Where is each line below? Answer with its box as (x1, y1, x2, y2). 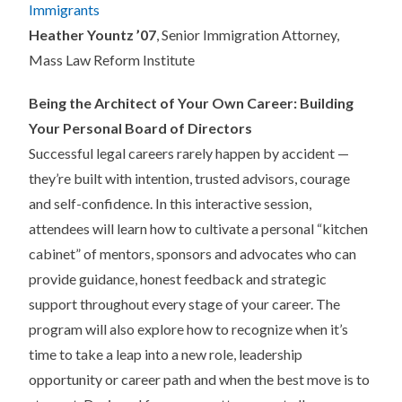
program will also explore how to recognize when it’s (29, 320, 348, 338)
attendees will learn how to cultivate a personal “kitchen (29, 220, 368, 238)
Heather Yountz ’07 (29, 26, 156, 44)
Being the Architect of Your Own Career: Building (29, 94, 354, 112)
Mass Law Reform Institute (29, 51, 195, 69)
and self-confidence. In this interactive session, (29, 195, 311, 213)
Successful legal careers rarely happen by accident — (29, 144, 349, 162)
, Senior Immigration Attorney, (156, 26, 339, 44)
